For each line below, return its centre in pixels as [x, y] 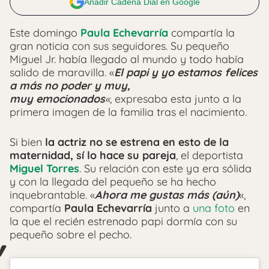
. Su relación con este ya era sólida [165, 168]
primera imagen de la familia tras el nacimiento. [128, 112]
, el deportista [210, 155]
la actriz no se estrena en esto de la [135, 142]
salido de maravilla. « [62, 72]
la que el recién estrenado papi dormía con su [123, 221]
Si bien [26, 142]
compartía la [201, 32]
